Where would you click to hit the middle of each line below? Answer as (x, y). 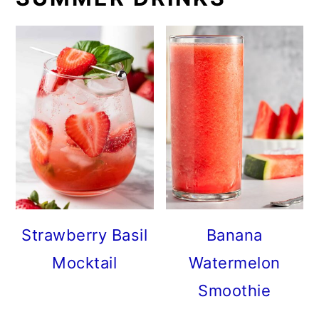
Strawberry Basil (85, 235)
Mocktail (85, 262)
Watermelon (234, 262)
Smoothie (235, 290)
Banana (234, 235)
